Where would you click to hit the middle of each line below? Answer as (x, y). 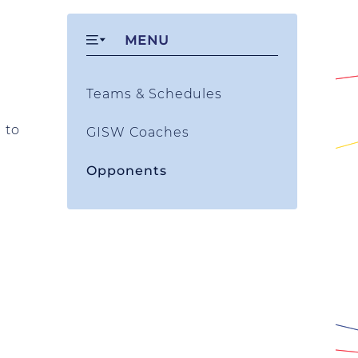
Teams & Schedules (155, 94)
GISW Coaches (138, 132)
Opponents (127, 171)
